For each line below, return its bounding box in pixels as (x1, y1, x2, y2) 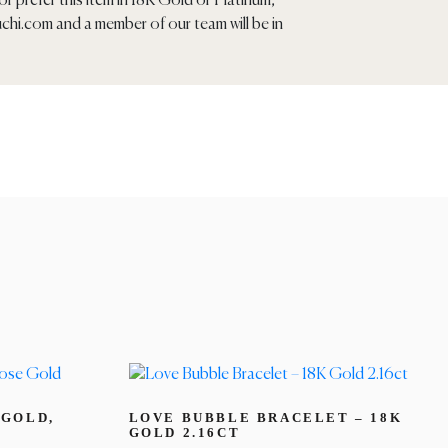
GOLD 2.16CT (128, 424, 241, 440)
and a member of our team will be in (52, 17, 283, 34)
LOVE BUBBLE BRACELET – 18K (128, 409, 403, 425)
